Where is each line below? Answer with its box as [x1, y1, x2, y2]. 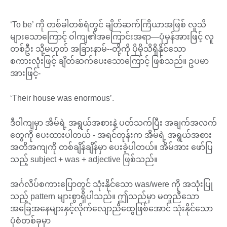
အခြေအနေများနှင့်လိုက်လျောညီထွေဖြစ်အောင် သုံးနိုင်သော [10, 204, 213, 213]
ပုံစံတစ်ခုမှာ [10, 216, 53, 225]
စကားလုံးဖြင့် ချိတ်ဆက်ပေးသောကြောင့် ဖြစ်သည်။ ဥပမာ [10, 57, 209, 66]
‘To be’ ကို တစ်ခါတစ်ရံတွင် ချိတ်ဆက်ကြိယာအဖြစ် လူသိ [10, 20, 206, 29]
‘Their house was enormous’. [10, 94, 116, 103]
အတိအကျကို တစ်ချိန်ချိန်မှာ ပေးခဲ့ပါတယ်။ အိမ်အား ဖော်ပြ [10, 143, 213, 152]
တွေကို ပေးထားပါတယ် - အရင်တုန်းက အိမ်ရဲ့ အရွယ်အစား [10, 131, 212, 140]
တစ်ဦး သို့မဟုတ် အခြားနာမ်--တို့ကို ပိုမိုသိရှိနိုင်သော [10, 45, 186, 54]
